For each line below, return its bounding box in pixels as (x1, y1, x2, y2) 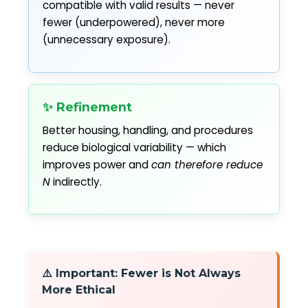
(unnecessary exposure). (43, 32, 170, 47)
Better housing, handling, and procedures (43, 122, 253, 137)
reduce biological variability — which (43, 140, 226, 155)
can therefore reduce (151, 157, 263, 172)
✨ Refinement (43, 99, 132, 114)
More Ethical (42, 283, 115, 297)
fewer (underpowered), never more (43, 15, 225, 30)
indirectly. (50, 174, 102, 189)
